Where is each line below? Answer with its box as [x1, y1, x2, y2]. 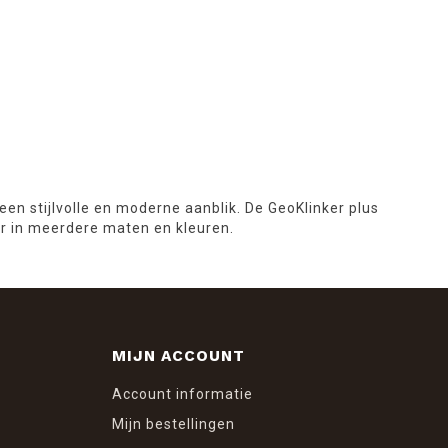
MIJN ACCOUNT [112, 346, 245, 365]
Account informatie [112, 385, 253, 402]
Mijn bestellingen [112, 415, 235, 432]
